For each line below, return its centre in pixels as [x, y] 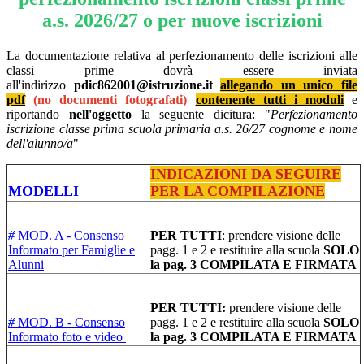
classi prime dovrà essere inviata [182, 71]
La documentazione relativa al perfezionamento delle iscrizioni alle [182, 56]
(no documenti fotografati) [110, 100]
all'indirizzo [40, 85]
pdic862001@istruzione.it [143, 85]
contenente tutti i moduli [269, 100]
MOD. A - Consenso [71, 236]
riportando [38, 115]
